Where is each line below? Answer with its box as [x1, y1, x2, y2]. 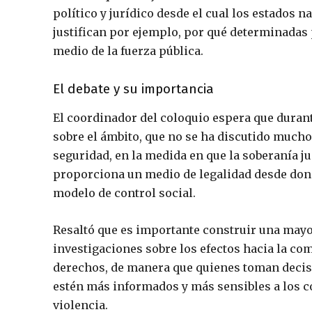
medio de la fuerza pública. [53, 44, 203, 58]
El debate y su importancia [53, 81, 214, 97]
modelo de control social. [53, 186, 196, 201]
